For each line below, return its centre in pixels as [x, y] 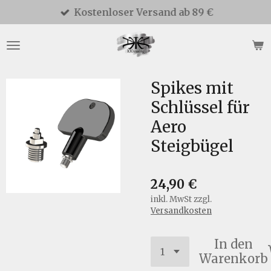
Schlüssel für [200, 107]
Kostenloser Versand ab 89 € [144, 12]
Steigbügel [192, 146]
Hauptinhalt [32, 27]
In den [233, 244]
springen [26, 41]
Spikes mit [192, 88]
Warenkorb [233, 259]
